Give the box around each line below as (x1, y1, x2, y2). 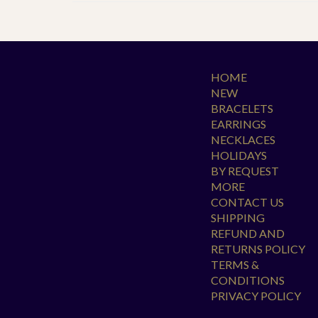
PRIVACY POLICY (211, 289, 301, 302)
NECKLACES (211, 133, 275, 146)
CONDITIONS (211, 273, 285, 287)
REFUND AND (211, 226, 285, 240)
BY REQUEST (211, 164, 279, 177)
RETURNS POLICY (211, 242, 305, 256)
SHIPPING (211, 211, 265, 224)
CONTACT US (211, 195, 284, 209)
